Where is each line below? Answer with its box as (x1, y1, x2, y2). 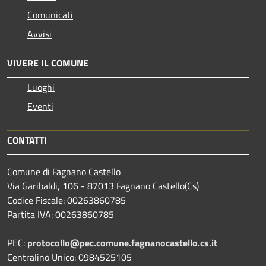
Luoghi (27, 80, 55, 94)
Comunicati (27, 7, 73, 22)
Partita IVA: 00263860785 (7, 207, 114, 221)
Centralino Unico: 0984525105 (7, 249, 132, 264)
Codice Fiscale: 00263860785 (7, 192, 126, 207)
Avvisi (27, 26, 52, 41)
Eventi (27, 99, 53, 113)
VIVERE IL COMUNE (7, 55, 88, 70)
